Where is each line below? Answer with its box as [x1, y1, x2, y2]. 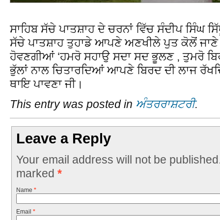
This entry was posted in [10, 98, 136, 111]
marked [16, 166, 57, 180]
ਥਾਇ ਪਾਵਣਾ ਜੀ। [10, 77, 83, 90]
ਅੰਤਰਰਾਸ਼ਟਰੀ [136, 98, 195, 111]
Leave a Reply [16, 131, 111, 147]
